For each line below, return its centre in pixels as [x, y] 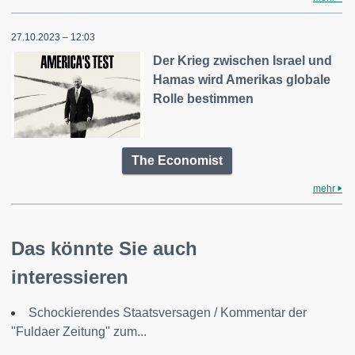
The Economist [177, 161]
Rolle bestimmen [204, 98]
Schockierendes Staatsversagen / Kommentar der [168, 313]
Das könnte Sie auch [104, 249]
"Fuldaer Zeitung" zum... [79, 332]
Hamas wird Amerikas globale [242, 79]
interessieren [70, 277]
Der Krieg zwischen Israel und [243, 60]
